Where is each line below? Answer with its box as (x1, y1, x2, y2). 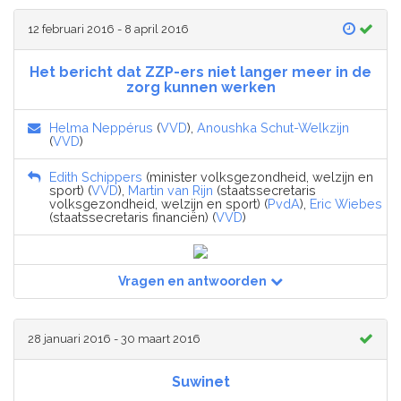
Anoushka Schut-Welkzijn (197, 119, 349, 135)
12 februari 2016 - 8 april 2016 (28, 21, 189, 36)
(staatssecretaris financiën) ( (49, 209, 216, 225)
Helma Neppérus (49, 119, 153, 135)
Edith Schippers (49, 168, 142, 184)
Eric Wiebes (310, 195, 382, 211)
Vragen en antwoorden (118, 273, 267, 288)
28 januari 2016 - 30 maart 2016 (28, 331, 200, 346)
